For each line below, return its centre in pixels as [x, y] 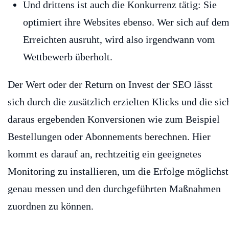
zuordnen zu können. [51, 206]
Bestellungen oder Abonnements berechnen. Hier [109, 136]
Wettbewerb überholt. [68, 56]
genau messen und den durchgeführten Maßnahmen [114, 188]
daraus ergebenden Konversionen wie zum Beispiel [114, 119]
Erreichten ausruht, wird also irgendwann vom [119, 39]
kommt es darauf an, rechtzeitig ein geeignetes [105, 154]
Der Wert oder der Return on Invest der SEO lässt [110, 84]
